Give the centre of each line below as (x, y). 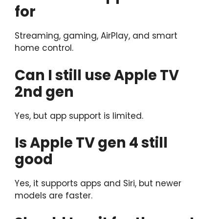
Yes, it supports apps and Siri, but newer (98, 184)
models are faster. (54, 196)
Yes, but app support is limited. (79, 116)
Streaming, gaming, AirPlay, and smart (96, 36)
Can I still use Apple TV (97, 75)
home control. (44, 48)
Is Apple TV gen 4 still (91, 143)
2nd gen (44, 92)
